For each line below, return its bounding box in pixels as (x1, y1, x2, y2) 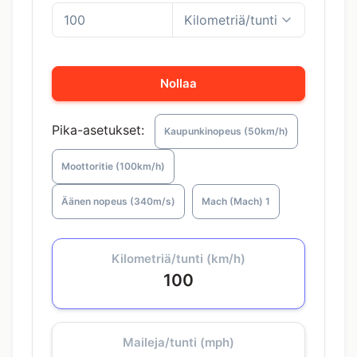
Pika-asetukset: (52, 122, 144, 139)
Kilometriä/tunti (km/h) (112, 251, 245, 266)
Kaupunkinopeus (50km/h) (164, 125, 288, 137)
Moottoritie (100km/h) (61, 160, 165, 172)
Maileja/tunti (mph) (123, 335, 234, 350)
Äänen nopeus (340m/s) (61, 195, 175, 207)
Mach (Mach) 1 (202, 195, 270, 207)
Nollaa (160, 76, 197, 91)
